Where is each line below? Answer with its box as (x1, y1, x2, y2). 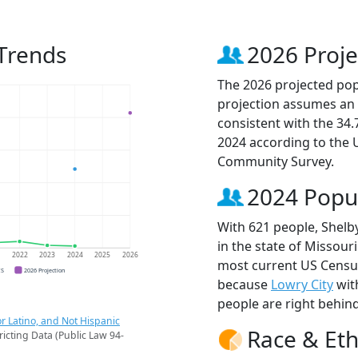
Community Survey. (217, 152, 334, 170)
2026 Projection (24, 265, 66, 274)
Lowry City (271, 275, 333, 293)
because (217, 275, 271, 293)
